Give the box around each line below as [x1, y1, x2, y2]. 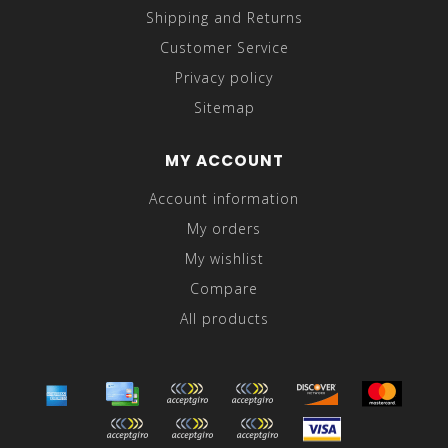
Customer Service [159, 38, 289, 58]
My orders [187, 219, 261, 239]
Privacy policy [175, 68, 273, 88]
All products [179, 309, 269, 329]
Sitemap [193, 98, 255, 118]
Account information [149, 189, 299, 209]
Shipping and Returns [145, 8, 303, 28]
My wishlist [184, 249, 264, 269]
